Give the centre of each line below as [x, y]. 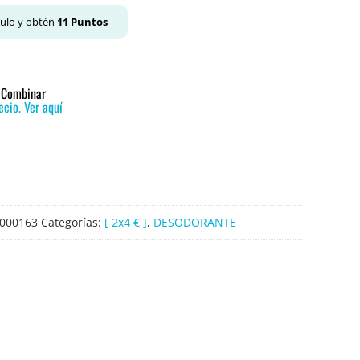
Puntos [88, 22]
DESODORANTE [195, 223]
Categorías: [73, 223]
